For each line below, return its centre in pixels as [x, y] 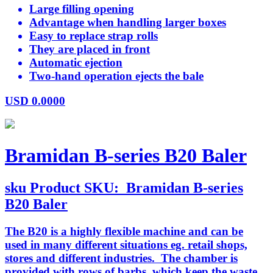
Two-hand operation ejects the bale [116, 76]
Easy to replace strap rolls [94, 36]
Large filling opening [82, 9]
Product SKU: [76, 188]
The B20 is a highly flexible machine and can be [124, 232]
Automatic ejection [76, 62]
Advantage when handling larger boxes [128, 22]
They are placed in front [90, 49]
